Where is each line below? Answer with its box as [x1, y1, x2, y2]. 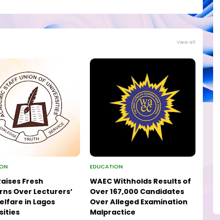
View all [177, 39, 195, 46]
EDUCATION [90, 163, 123, 171]
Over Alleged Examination [90, 197, 188, 207]
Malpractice [90, 207, 136, 218]
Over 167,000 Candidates [90, 187, 185, 197]
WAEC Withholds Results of [90, 176, 192, 187]
